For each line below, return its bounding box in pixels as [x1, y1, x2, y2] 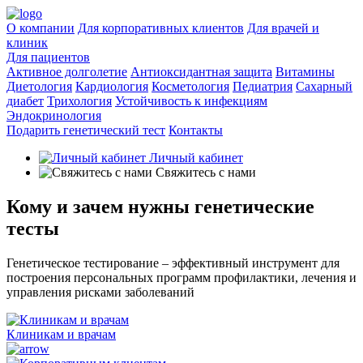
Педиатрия [233, 79, 293, 93]
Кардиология [75, 79, 148, 93]
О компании [6, 21, 75, 35]
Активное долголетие [6, 65, 127, 79]
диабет [6, 94, 44, 108]
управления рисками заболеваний [6, 284, 194, 299]
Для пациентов [6, 50, 90, 64]
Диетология [6, 79, 72, 93]
